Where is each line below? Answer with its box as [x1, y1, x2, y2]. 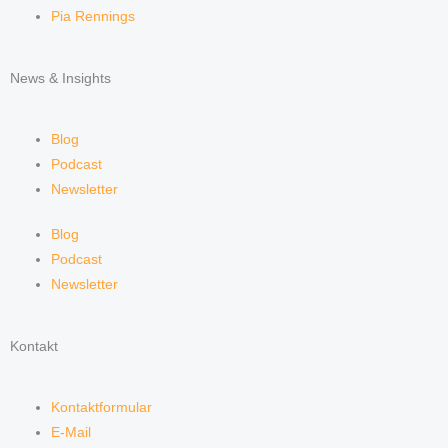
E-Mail [51, 424, 92, 440]
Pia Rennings [51, 9, 136, 25]
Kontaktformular [51, 399, 153, 415]
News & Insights [10, 70, 111, 86]
